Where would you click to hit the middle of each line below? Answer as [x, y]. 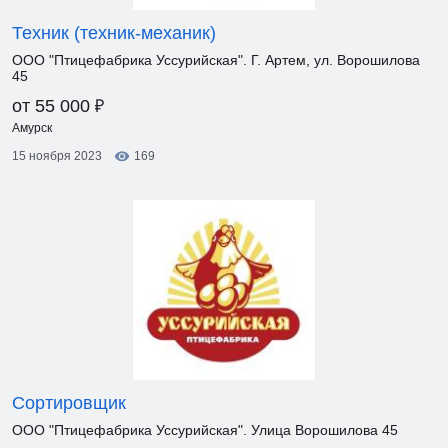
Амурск [32, 128]
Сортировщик [69, 403]
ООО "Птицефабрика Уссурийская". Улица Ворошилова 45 [205, 430]
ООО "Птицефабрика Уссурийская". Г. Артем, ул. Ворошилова [216, 60]
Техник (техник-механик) [114, 33]
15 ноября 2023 [57, 156]
